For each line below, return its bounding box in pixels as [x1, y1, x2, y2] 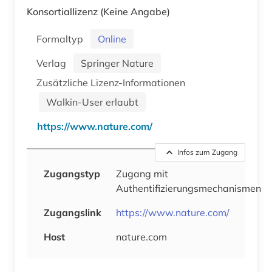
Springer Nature [81, 56, 154, 69]
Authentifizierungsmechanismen [116, 182, 261, 194]
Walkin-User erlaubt [46, 95, 138, 108]
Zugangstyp [44, 167, 100, 180]
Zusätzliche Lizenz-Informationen [36, 76, 188, 89]
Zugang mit [116, 167, 168, 180]
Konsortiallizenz [27, 5, 100, 18]
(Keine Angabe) [100, 5, 170, 18]
